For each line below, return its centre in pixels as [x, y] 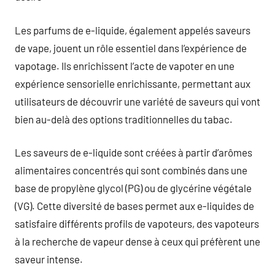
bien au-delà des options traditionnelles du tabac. [124, 119]
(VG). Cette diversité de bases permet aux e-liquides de [134, 206]
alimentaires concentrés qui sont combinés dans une [131, 170]
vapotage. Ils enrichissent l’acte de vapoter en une [125, 65]
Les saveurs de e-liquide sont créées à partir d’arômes [134, 152]
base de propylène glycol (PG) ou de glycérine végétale [133, 188]
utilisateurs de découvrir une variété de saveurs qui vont [137, 101]
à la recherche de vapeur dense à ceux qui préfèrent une [137, 241]
